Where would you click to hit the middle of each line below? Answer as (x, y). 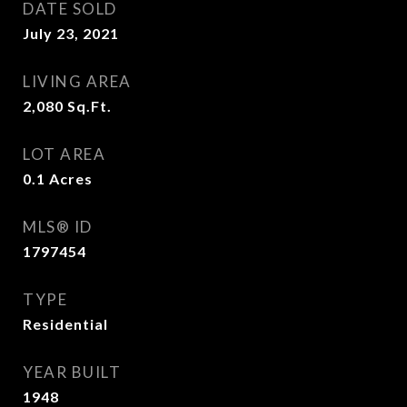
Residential (65, 324)
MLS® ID (58, 227)
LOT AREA (64, 154)
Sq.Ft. (89, 106)
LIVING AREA (77, 81)
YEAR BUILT (72, 372)
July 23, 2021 (71, 33)
